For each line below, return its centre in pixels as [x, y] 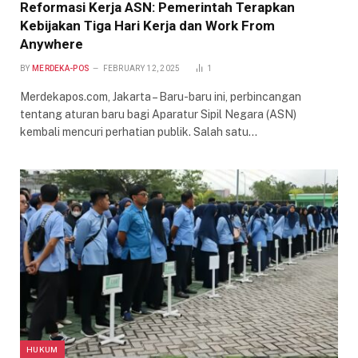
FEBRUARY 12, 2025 [141, 68]
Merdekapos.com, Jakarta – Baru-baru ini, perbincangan [161, 96]
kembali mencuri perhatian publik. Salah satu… [139, 131]
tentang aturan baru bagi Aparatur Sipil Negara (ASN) [158, 114]
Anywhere [52, 44]
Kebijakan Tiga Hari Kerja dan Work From [147, 25]
